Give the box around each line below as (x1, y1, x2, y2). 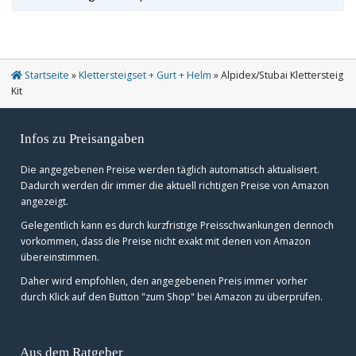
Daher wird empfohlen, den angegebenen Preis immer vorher (21, 274, 308, 288)
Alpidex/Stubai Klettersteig (221, 68, 343, 82)
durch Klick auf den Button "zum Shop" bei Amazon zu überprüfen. (21, 290, 323, 304)
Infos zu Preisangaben (20, 131, 145, 146)
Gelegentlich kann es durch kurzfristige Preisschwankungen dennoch (21, 219, 334, 232)
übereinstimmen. (21, 250, 99, 264)
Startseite (22, 68, 69, 82)
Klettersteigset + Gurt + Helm (79, 68, 211, 82)
